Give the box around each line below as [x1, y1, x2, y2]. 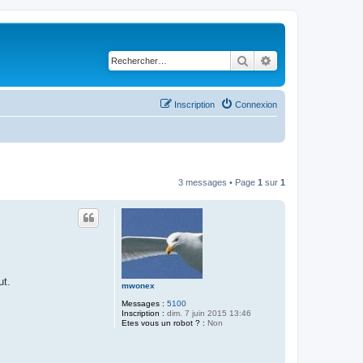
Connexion [235, 99, 277, 109]
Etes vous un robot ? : [122, 318, 205, 327]
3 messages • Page [178, 177, 258, 187]
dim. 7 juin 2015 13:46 [164, 308, 251, 318]
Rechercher [249, 53, 305, 67]
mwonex [122, 280, 155, 290]
